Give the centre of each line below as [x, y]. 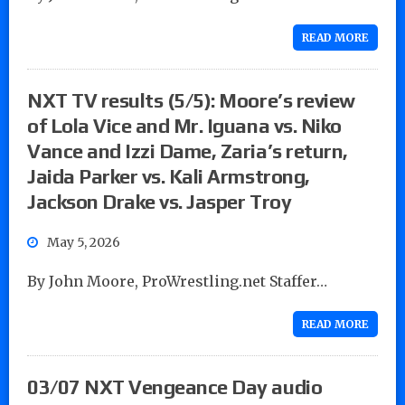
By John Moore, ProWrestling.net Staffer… [177, 281]
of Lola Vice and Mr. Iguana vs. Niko [184, 125]
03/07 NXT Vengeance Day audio [175, 386]
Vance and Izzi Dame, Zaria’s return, [188, 151]
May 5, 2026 [84, 242]
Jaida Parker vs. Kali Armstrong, [169, 176]
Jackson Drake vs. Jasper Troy [160, 201]
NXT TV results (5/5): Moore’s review [191, 100]
